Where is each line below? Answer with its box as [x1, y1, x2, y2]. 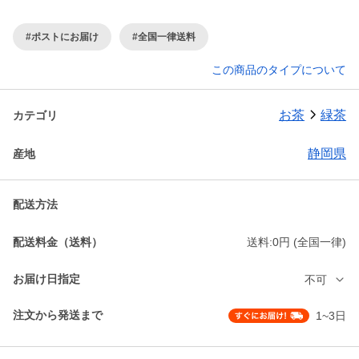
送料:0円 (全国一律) [247, 236, 346, 249]
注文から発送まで [13, 309, 103, 322]
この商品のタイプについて [212, 63, 346, 77]
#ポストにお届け [26, 30, 99, 42]
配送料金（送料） [13, 235, 103, 248]
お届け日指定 [13, 272, 80, 286]
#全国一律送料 [132, 30, 196, 42]
